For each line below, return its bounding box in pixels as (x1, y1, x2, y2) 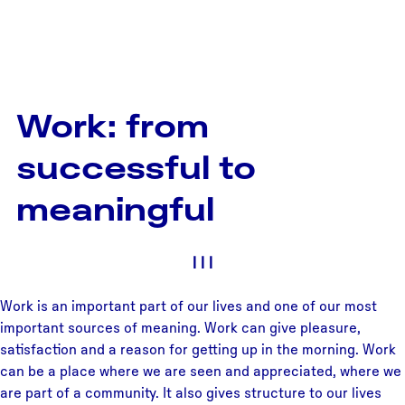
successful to (16, 147, 256, 186)
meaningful (16, 189, 214, 228)
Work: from (16, 106, 209, 145)
